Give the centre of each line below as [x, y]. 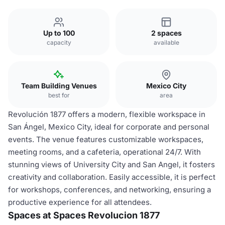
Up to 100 [59, 33]
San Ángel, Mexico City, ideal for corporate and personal [109, 127]
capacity [59, 42]
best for [59, 95]
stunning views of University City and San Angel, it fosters [111, 164]
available [166, 42]
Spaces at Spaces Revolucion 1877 [84, 215]
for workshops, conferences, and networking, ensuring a [109, 190]
